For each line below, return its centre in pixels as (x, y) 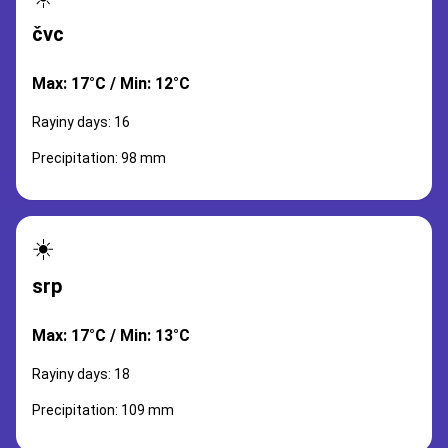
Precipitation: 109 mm (103, 410)
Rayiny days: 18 (81, 374)
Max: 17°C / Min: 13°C (111, 335)
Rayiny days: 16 (81, 122)
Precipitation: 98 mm (99, 158)
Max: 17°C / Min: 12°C (111, 83)
